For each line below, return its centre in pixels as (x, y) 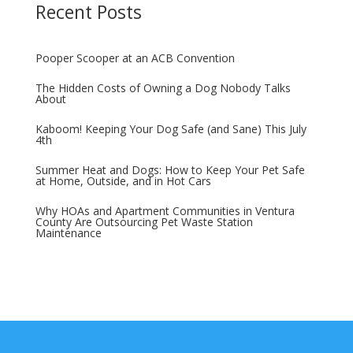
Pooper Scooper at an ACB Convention (135, 58)
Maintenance (68, 232)
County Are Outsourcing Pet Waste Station (144, 221)
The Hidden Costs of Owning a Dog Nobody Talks (163, 87)
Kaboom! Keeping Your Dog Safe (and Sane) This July (171, 128)
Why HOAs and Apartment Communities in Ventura (165, 210)
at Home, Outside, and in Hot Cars (123, 180)
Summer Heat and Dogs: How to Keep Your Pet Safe (170, 169)
